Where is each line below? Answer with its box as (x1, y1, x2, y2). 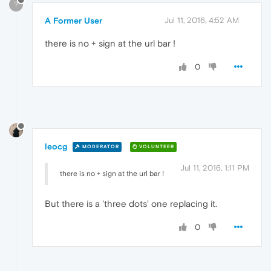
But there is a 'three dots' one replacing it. (45, 198, 217, 209)
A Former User (45, 15, 102, 25)
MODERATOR (80, 144, 119, 150)
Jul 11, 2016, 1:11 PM (180, 163, 249, 172)
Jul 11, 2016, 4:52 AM (165, 15, 239, 25)
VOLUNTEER (137, 144, 174, 150)
